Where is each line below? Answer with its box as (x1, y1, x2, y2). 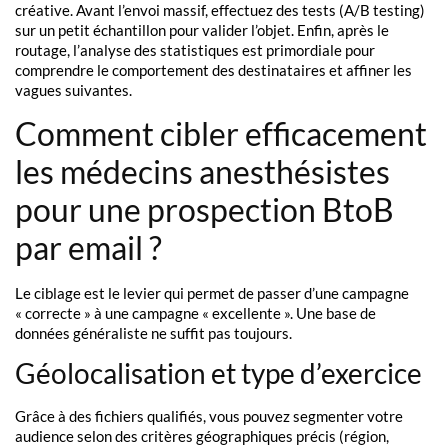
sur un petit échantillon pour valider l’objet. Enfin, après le (15, 21, 389, 40)
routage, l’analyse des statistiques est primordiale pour (15, 41, 375, 60)
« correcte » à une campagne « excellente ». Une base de (15, 303, 376, 322)
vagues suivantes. (15, 81, 132, 100)
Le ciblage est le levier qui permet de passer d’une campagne (15, 283, 409, 302)
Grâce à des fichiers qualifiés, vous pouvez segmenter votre (15, 406, 403, 425)
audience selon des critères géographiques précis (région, (15, 426, 389, 445)
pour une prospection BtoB (15, 189, 394, 229)
